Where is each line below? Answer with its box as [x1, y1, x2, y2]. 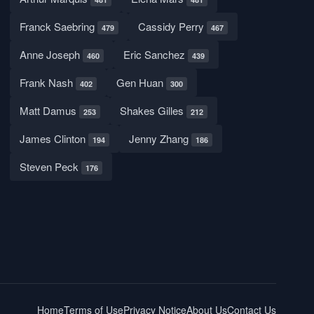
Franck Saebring [20, 19, 98, 34]
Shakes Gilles [120, 103, 187, 118]
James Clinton [20, 131, 89, 146]
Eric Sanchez [123, 47, 189, 62]
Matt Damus [20, 103, 80, 118]
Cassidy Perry [138, 19, 207, 34]
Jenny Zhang [129, 131, 192, 146]
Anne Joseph [20, 47, 83, 62]
